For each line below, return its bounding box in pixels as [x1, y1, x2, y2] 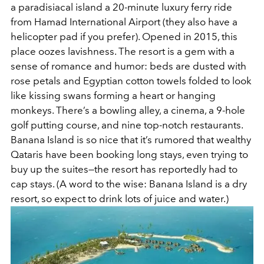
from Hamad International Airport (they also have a [11, 15, 237, 28]
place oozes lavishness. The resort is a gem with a [11, 45, 235, 57]
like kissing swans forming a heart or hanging [11, 89, 216, 101]
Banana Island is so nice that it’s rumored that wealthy [11, 133, 251, 146]
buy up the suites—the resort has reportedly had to [11, 163, 237, 175]
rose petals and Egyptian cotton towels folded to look [11, 74, 252, 87]
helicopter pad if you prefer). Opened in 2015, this [11, 30, 237, 42]
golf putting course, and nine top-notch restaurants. [11, 118, 243, 131]
